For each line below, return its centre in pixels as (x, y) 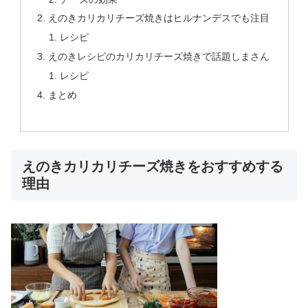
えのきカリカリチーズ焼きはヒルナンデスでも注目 (158, 18)
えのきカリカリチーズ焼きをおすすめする (153, 167)
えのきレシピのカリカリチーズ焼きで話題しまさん (158, 57)
